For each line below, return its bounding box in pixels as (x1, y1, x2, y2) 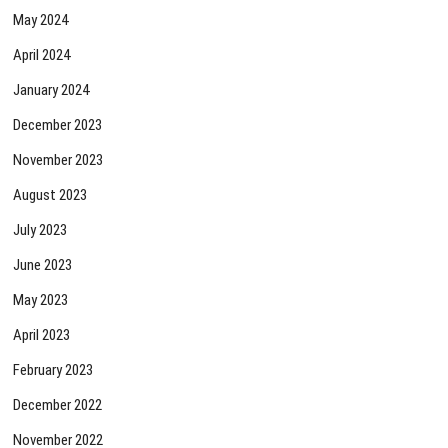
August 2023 (13, 186, 88, 205)
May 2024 (13, 11, 69, 30)
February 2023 (13, 361, 94, 380)
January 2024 (13, 81, 90, 100)
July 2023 (13, 221, 68, 240)
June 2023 (13, 256, 73, 275)
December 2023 (13, 116, 103, 135)
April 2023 (13, 326, 71, 345)
